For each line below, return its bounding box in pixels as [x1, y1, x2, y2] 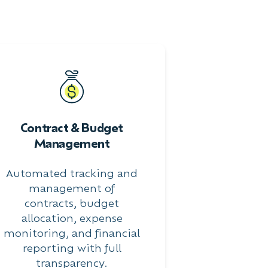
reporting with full [22, 242, 121, 254]
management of [29, 182, 115, 194]
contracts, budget [25, 197, 119, 209]
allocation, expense [21, 212, 123, 224]
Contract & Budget [20, 120, 124, 136]
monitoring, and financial [4, 227, 140, 239]
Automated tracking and [6, 167, 138, 179]
